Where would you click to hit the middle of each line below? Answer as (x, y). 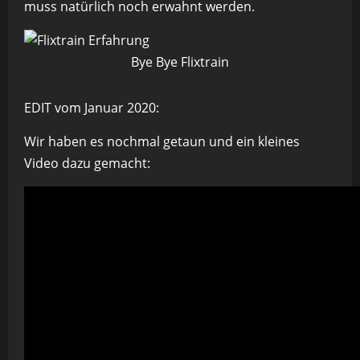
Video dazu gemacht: (87, 164)
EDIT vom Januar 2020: (92, 108)
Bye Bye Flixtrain (180, 62)
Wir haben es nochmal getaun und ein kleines (162, 142)
